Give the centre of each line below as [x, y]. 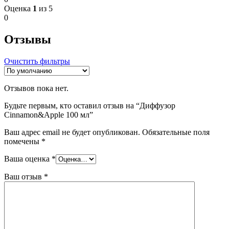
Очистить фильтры [37, 61]
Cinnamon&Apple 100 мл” [49, 114]
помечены [23, 141]
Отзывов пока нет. [36, 88]
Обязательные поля [176, 132]
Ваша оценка [28, 158]
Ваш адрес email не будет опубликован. [72, 132]
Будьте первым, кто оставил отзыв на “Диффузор [90, 105]
